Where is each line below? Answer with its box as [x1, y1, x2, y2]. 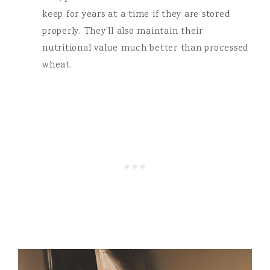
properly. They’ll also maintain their [42, 25, 203, 39]
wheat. [42, 59, 72, 72]
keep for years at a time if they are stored [42, 8, 230, 22]
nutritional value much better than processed [42, 42, 248, 55]
